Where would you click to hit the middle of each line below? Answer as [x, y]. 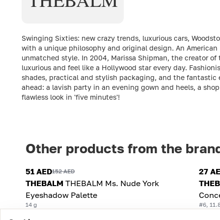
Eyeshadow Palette [61, 195]
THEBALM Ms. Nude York [112, 183]
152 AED [63, 171]
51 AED [39, 171]
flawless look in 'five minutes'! [71, 97]
